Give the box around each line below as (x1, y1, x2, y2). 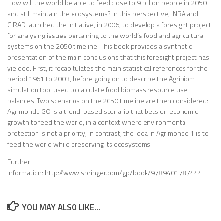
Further (7, 156, 30, 167)
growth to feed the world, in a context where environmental (7, 117, 187, 128)
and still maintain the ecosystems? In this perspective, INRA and (7, 8, 198, 19)
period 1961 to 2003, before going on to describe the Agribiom (7, 74, 195, 84)
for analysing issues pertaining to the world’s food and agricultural (7, 30, 205, 41)
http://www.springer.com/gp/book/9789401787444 (43, 167, 202, 178)
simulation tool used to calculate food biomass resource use (7, 84, 187, 95)
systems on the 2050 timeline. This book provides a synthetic (7, 41, 192, 52)
